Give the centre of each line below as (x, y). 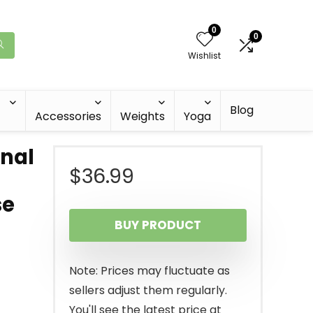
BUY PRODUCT (158, 225)
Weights (143, 116)
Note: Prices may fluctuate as (150, 271)
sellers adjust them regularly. (148, 290)
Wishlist (204, 55)
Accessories (68, 116)
